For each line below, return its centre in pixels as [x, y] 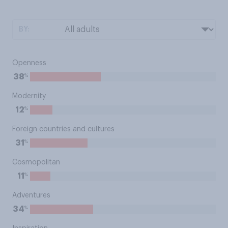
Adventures [31, 195]
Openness [29, 63]
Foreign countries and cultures [63, 129]
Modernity [29, 96]
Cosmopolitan [36, 162]
